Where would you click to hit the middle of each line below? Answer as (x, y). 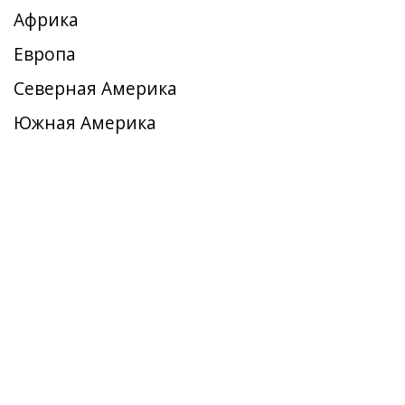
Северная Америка (95, 88)
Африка (46, 19)
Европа (45, 54)
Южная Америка (85, 122)
